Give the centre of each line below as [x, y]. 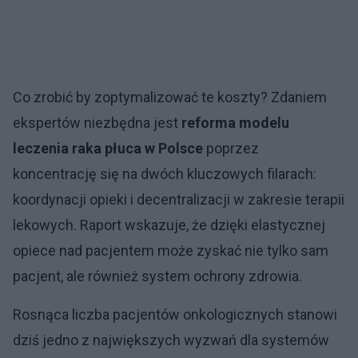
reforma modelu [235, 122]
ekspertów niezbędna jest [97, 122]
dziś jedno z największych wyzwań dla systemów [171, 340]
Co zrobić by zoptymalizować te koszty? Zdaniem [170, 97]
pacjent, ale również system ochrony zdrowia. [157, 276]
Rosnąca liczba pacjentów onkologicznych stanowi [175, 314]
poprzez [231, 148]
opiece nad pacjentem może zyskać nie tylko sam [171, 250]
